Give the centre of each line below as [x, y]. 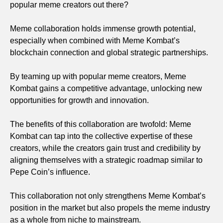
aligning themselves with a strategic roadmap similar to [106, 160]
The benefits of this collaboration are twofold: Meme [101, 124]
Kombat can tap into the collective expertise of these [101, 136]
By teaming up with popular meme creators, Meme [98, 76]
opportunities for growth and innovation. [79, 100]
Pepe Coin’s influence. [50, 172]
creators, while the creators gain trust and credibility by [105, 148]
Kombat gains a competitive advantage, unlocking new [106, 88]
